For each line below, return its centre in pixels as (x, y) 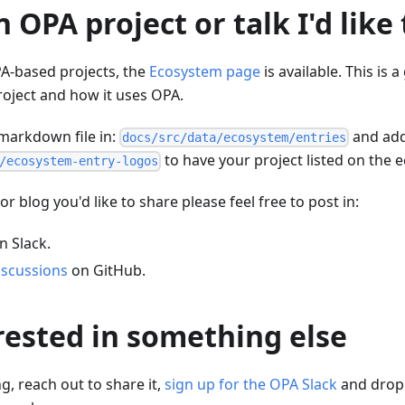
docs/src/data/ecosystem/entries (235, 138)
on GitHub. (107, 271)
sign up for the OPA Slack (251, 385)
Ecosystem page (205, 72)
